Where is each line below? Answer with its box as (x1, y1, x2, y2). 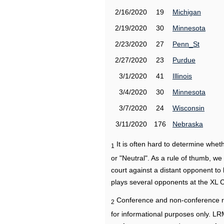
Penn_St (172, 40, 199, 48)
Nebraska (172, 120, 203, 128)
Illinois (172, 72, 192, 80)
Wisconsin (172, 104, 204, 112)
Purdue (172, 56, 195, 64)
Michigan (172, 8, 201, 16)
